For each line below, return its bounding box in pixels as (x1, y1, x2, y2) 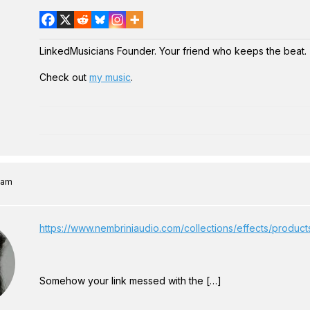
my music (89, 71, 131, 83)
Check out (39, 71, 89, 83)
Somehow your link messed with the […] (39, 275, 221, 286)
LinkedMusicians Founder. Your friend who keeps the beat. (39, 45, 307, 57)
